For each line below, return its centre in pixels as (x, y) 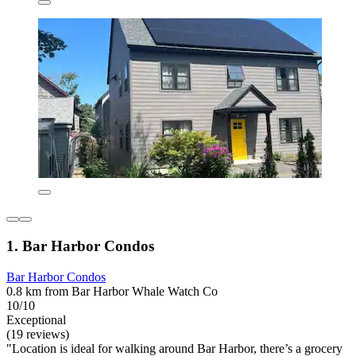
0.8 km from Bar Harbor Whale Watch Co (112, 291)
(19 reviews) (38, 334)
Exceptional (36, 319)
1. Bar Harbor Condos (80, 246)
